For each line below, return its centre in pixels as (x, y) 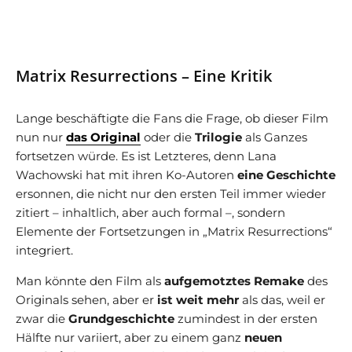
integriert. (44, 250)
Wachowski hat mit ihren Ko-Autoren (126, 174)
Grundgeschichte (121, 318)
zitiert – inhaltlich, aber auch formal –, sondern (150, 212)
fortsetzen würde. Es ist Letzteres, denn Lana (146, 156)
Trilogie (218, 137)
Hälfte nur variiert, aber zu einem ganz (130, 337)
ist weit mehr (198, 299)
